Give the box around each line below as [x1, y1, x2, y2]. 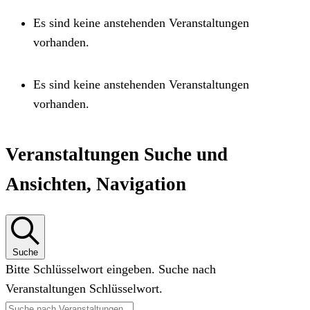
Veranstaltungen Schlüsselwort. [6, 282, 163, 296]
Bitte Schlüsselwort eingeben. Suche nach [6, 262, 216, 277]
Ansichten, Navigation [6, 173, 186, 194]
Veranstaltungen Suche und [6, 143, 228, 165]
